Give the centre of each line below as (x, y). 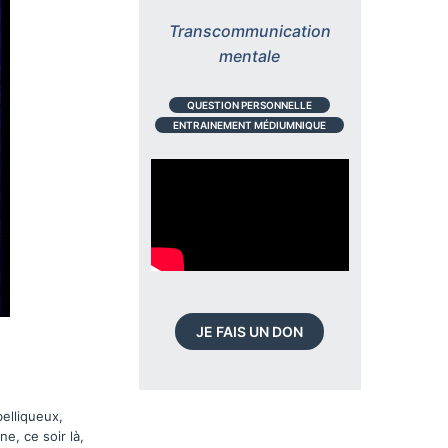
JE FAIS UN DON (250, 331)
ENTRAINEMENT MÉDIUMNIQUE (250, 124)
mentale (250, 55)
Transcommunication (249, 30)
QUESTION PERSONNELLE (250, 104)
